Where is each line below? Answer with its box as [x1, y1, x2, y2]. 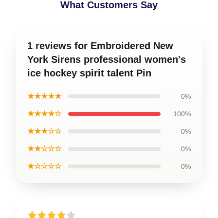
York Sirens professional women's [27, 54, 186, 65]
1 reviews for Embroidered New [27, 40, 173, 51]
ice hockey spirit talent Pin [27, 67, 151, 78]
